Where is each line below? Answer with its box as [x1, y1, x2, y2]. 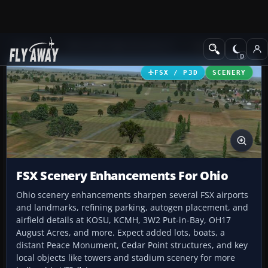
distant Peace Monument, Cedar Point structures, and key [16, 239, 248, 251]
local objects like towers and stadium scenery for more [16, 252, 235, 264]
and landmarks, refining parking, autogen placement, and [16, 202, 248, 214]
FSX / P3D [154, 68, 198, 76]
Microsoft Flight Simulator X [67, 40, 174, 51]
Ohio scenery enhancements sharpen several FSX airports [16, 189, 248, 201]
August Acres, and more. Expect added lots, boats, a [16, 227, 225, 239]
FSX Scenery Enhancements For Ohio [16, 167, 229, 184]
